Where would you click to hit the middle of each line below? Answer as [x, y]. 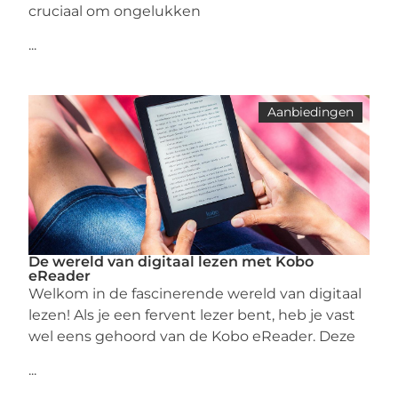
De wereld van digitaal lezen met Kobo [171, 262]
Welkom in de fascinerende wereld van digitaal [195, 294]
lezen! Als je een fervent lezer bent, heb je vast [192, 315]
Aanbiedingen [310, 112]
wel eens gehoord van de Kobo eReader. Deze [192, 336]
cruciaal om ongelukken [115, 11]
